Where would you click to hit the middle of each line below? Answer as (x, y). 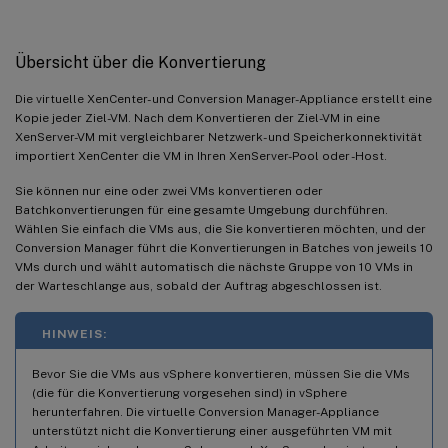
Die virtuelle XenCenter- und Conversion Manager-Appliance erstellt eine (223, 98)
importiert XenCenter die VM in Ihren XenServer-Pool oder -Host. (201, 155)
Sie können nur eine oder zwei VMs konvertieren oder (169, 190)
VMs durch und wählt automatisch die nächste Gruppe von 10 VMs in (214, 266)
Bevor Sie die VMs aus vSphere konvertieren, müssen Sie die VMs (221, 373)
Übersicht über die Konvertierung (140, 62)
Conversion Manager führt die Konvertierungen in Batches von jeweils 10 (224, 247)
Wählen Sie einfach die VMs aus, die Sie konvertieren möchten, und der (220, 228)
